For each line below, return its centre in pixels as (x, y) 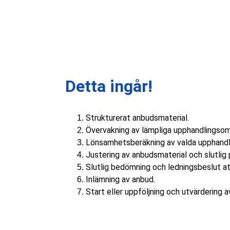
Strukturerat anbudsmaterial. (137, 118)
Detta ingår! (109, 86)
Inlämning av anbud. (120, 179)
